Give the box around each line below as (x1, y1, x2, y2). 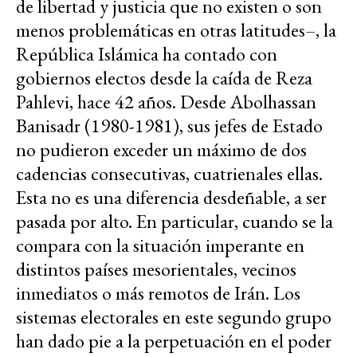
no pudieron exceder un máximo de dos (16, 137, 307, 163)
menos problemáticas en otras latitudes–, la (16, 18, 336, 43)
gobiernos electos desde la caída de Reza (16, 65, 312, 91)
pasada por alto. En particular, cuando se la (16, 209, 333, 234)
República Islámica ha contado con (16, 41, 277, 67)
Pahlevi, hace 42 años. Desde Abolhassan (16, 89, 316, 115)
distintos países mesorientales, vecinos (16, 257, 296, 282)
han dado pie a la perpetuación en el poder (16, 328, 331, 354)
